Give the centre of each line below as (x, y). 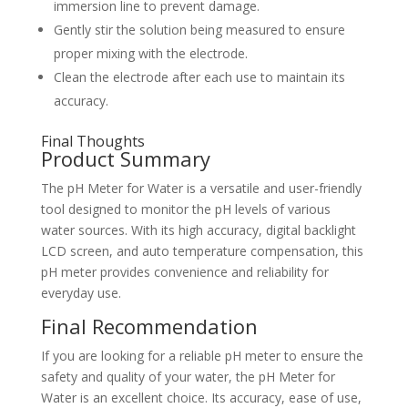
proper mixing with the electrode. (150, 54)
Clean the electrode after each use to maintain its (199, 77)
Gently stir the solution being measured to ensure (199, 30)
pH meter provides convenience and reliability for (184, 272)
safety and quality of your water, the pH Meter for (188, 377)
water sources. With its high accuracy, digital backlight (198, 230)
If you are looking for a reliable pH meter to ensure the (202, 356)
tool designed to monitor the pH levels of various (185, 209)
